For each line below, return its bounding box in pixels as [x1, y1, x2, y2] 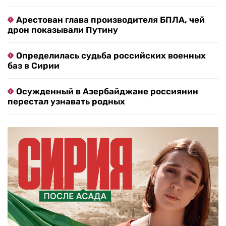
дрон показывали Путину [8, 24, 118, 35]
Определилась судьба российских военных [16, 50, 206, 61]
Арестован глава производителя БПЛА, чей [16, 14, 205, 25]
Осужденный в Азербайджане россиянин [16, 86, 198, 96]
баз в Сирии [8, 60, 60, 71]
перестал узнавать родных [8, 96, 125, 106]
